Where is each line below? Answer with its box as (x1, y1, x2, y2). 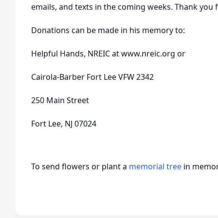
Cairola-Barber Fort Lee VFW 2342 (31, 72, 154, 82)
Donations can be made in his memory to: (31, 25, 185, 36)
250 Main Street (31, 95, 89, 106)
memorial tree (129, 161, 182, 172)
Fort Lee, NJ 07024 (31, 118, 96, 129)
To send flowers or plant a (31, 161, 129, 172)
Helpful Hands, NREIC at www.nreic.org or (31, 48, 185, 59)
